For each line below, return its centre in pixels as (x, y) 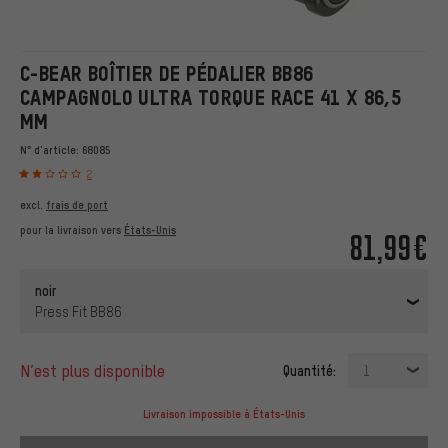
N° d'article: (51, 150)
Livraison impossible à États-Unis (224, 414)
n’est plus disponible (99, 371)
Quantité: (309, 370)
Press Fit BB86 (78, 312)
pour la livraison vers (72, 230)
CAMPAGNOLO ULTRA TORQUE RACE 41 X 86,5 (211, 97)
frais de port (77, 205)
